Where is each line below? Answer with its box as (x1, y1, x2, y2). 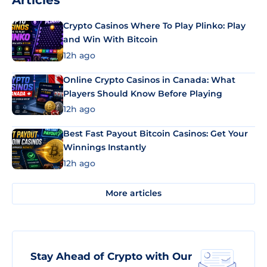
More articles (105, 188, 162, 198)
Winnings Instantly (63, 142, 146, 153)
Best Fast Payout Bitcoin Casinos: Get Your (63, 128, 248, 139)
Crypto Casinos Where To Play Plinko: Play (63, 20, 246, 31)
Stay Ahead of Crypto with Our (30, 250, 192, 262)
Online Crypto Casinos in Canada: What (63, 74, 235, 85)
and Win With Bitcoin (63, 34, 158, 45)
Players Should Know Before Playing (63, 88, 222, 99)
